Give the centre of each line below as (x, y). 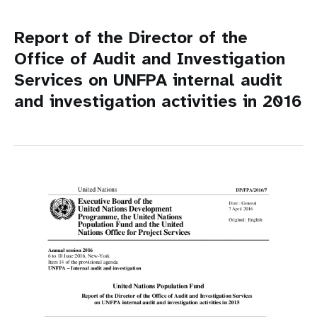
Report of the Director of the (131, 37)
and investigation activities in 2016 (158, 101)
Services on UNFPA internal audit (148, 80)
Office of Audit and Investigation (150, 58)
